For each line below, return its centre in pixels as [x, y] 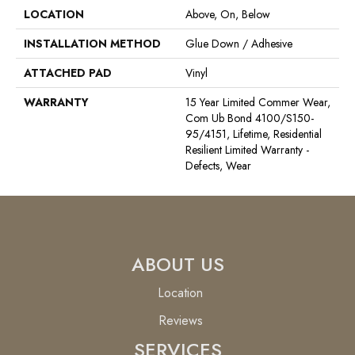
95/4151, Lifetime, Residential [254, 134]
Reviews [180, 321]
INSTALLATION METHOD [92, 44]
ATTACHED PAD [68, 73]
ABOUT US [177, 264]
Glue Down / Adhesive [239, 44]
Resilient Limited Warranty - [247, 150]
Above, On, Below [228, 14]
